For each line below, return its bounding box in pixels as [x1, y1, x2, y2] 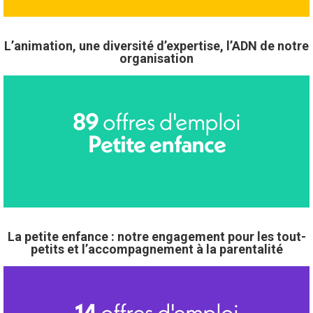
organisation [119, 51, 194, 66]
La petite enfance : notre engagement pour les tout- [7, 229, 306, 245]
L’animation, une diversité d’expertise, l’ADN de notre [4, 38, 309, 54]
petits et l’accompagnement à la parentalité [30, 242, 283, 257]
